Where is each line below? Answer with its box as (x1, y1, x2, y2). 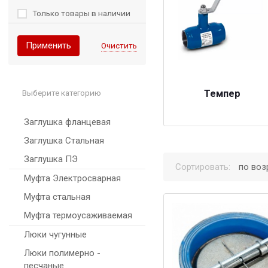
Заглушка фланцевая (24, 117, 111, 128)
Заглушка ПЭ (24, 154, 78, 165)
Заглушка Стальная (24, 135, 104, 147)
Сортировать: (175, 161, 230, 172)
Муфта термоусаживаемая (24, 210, 132, 221)
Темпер (204, 88, 241, 100)
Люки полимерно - (24, 248, 100, 259)
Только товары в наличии (32, 8, 130, 19)
